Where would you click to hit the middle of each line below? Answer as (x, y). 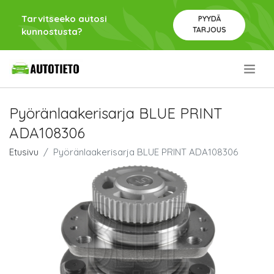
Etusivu (24, 152)
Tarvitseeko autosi (64, 19)
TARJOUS (209, 30)
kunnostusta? (52, 31)
